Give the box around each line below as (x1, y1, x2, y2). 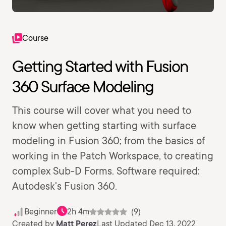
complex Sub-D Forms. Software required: (12, 165, 200, 177)
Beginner (24, 207, 57, 216)
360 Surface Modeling (12, 77, 153, 96)
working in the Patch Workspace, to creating (12, 150, 213, 162)
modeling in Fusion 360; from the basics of (12, 135, 205, 147)
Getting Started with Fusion (12, 56, 188, 76)
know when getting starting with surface (12, 120, 196, 132)
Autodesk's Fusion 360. (12, 180, 117, 192)
